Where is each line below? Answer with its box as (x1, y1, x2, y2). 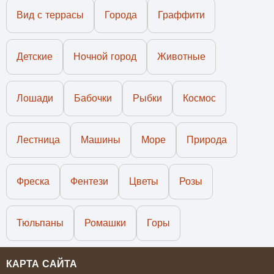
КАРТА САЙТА (6, 258, 77, 270)
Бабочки (74, 92, 112, 105)
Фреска (17, 176, 50, 188)
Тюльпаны (17, 217, 64, 229)
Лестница (17, 134, 60, 146)
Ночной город (73, 51, 136, 63)
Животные (157, 51, 206, 63)
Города (105, 9, 137, 21)
